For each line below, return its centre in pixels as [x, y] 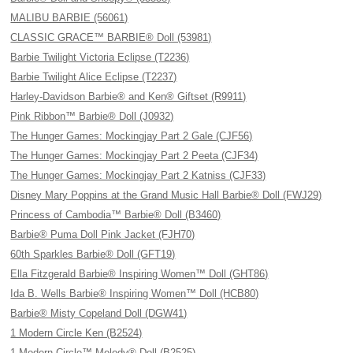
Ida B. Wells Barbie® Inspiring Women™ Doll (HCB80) [135, 294]
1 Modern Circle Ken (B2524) [76, 333]
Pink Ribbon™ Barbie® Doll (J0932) [92, 116]
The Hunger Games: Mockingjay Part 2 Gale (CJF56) [132, 136]
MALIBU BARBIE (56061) [69, 18]
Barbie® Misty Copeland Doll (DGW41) [99, 313]
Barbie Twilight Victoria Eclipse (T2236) [100, 57]
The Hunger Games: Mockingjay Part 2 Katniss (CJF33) [138, 175]
